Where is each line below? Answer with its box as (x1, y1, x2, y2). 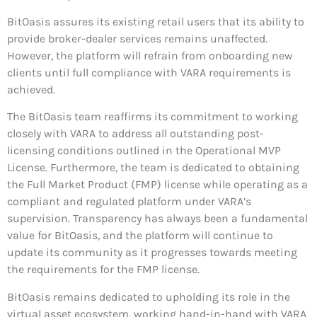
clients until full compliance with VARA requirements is (7, 65, 291, 79)
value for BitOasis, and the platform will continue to (7, 229, 273, 243)
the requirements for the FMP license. (7, 263, 200, 277)
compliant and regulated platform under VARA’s (7, 195, 251, 209)
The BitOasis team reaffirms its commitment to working (7, 110, 298, 124)
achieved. (7, 82, 55, 96)
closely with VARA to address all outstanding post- (7, 127, 264, 141)
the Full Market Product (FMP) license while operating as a (7, 178, 308, 192)
